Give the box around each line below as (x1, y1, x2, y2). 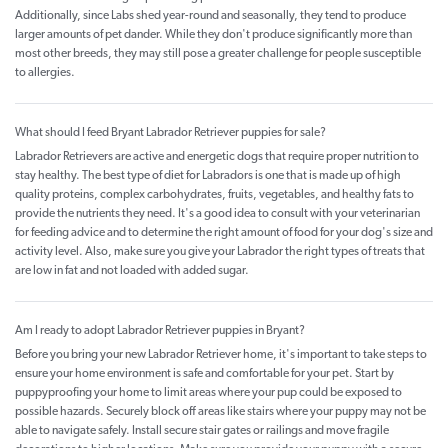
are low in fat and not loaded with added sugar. (15, 265, 249, 278)
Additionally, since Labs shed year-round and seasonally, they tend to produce (15, 10, 406, 23)
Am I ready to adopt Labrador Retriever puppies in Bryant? (15, 325, 305, 338)
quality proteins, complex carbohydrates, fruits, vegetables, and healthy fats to (15, 189, 414, 202)
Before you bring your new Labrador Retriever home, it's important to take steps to (15, 349, 427, 362)
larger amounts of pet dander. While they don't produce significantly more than (15, 29, 412, 42)
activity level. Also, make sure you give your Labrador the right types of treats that (15, 246, 425, 259)
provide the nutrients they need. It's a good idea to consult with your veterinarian (15, 208, 420, 221)
